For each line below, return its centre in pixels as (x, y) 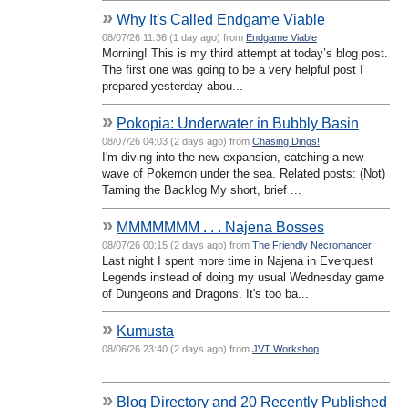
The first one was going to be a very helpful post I (233, 69)
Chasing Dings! (286, 141)
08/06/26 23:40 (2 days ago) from (177, 348)
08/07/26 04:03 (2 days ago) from (177, 141)
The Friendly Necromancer (312, 245)
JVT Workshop (286, 348)
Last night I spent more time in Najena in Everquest (238, 260)
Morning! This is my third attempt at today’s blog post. (245, 53)
